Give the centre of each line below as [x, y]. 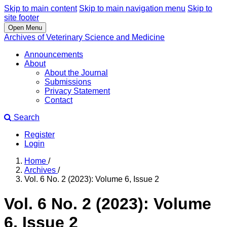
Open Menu [25, 28]
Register [40, 135]
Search [26, 117]
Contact [59, 100]
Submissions [68, 82]
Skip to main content [41, 8]
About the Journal [76, 73]
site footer [22, 17]
